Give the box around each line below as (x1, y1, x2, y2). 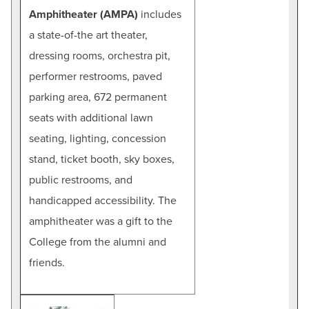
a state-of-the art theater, (29, 28, 148, 42)
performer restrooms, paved (29, 69, 162, 83)
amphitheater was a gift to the (29, 214, 172, 228)
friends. (29, 255, 65, 270)
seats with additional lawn (29, 110, 153, 125)
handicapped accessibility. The (29, 193, 177, 208)
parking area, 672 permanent (29, 90, 167, 104)
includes (138, 7, 181, 21)
